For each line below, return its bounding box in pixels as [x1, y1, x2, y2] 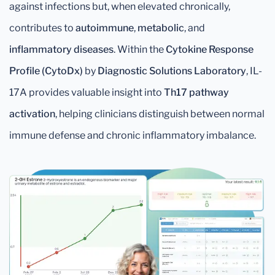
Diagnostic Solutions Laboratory [98, 65, 246, 77]
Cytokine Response [166, 44, 254, 55]
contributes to [9, 22, 76, 34]
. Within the [114, 44, 166, 55]
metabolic [137, 22, 184, 34]
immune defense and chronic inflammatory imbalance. [9, 130, 256, 141]
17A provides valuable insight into [9, 87, 164, 98]
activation [9, 108, 55, 120]
